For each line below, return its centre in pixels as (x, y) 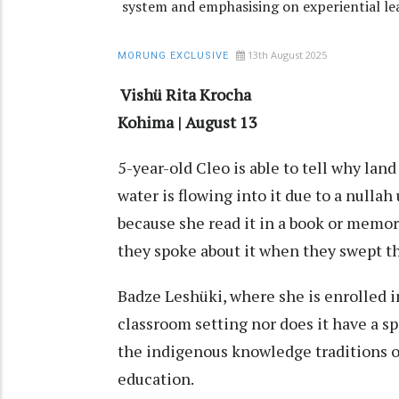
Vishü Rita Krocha (184, 95)
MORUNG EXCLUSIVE (173, 56)
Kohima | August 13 (189, 122)
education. (156, 379)
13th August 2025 (287, 55)
